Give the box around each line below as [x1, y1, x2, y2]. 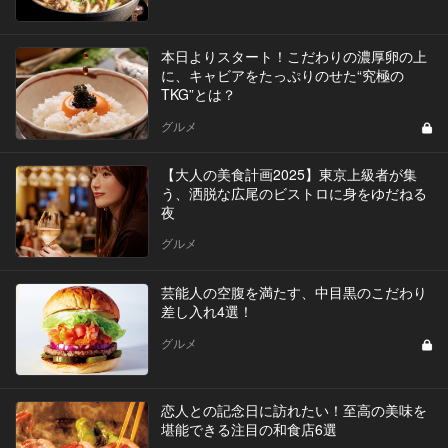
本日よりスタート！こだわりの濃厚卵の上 [160, 45, 427, 66]
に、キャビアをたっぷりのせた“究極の [160, 64, 404, 85]
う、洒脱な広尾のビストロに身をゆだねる [160, 182, 427, 203]
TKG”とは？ [160, 83, 236, 104]
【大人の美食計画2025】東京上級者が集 [160, 163, 417, 184]
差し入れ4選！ [160, 300, 253, 321]
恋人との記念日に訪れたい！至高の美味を [160, 399, 427, 420]
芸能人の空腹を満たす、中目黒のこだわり [160, 281, 427, 302]
